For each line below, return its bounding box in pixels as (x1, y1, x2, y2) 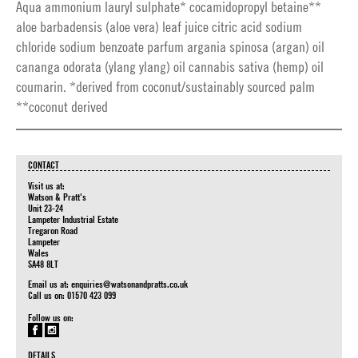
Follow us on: (28, 311, 74, 324)
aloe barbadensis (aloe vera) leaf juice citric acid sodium (16, 18, 302, 35)
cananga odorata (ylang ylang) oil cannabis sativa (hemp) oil (16, 58, 324, 75)
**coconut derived (16, 98, 108, 115)
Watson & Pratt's (28, 190, 86, 203)
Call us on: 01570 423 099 (28, 288, 116, 301)
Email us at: (28, 277, 71, 290)
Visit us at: (28, 179, 65, 192)
